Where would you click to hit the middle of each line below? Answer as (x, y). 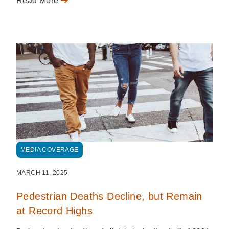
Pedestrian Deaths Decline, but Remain (109, 196)
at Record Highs (54, 210)
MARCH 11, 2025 (42, 173)
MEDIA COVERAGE (50, 150)
